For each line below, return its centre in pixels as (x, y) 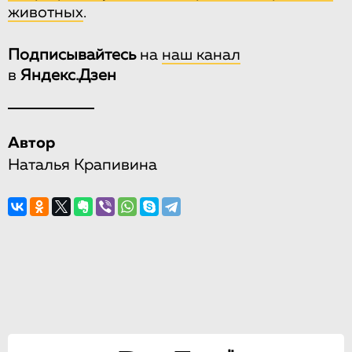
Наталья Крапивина (82, 165)
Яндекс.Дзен (68, 76)
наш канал (201, 55)
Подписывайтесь (72, 55)
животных (46, 13)
